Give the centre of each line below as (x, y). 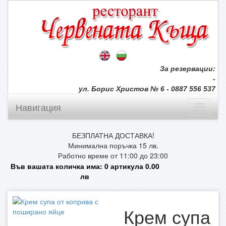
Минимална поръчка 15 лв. (113, 145)
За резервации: (188, 68)
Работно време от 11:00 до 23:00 (113, 155)
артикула (127, 166)
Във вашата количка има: (57, 166)
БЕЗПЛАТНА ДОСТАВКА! (113, 135)
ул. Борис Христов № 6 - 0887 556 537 (147, 89)
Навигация (38, 107)
